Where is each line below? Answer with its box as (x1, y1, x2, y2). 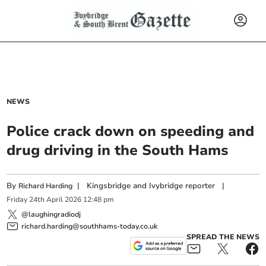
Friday (7, 195, 28, 205)
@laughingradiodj (21, 209, 81, 219)
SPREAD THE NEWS (186, 232, 259, 242)
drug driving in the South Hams (7, 141, 229, 160)
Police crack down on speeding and (7, 122, 255, 141)
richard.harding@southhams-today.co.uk (21, 221, 158, 231)
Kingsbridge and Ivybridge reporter (87, 180, 216, 191)
